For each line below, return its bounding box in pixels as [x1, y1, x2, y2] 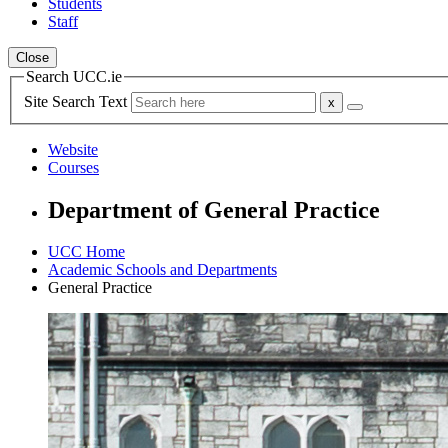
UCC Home [48, 243, 125, 261]
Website [48, 140, 98, 158]
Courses [48, 158, 99, 176]
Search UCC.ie [26, 68, 122, 85]
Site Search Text [24, 92, 131, 110]
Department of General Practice [48, 196, 380, 223]
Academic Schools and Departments [48, 261, 277, 279]
